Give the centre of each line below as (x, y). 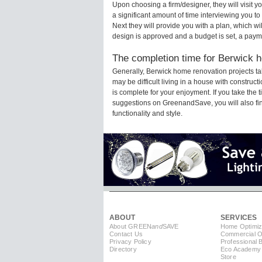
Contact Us (126, 234)
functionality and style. (147, 114)
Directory (123, 249)
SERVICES (239, 218)
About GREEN (131, 227)
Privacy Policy (130, 242)
